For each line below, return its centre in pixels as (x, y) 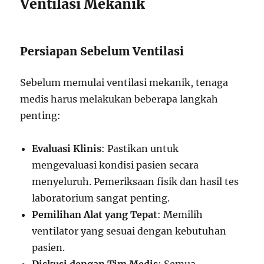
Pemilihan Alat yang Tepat (95, 214)
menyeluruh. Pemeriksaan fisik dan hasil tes (136, 181)
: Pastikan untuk (140, 148)
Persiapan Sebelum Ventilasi (102, 51)
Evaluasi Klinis (67, 148)
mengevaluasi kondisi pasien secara (115, 165)
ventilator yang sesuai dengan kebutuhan (129, 231)
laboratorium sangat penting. (101, 198)
